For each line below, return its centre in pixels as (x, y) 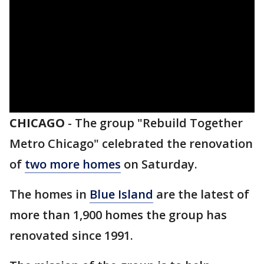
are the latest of (201, 194)
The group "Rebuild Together (159, 123)
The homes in (49, 194)
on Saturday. (159, 164)
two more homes (73, 164)
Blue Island (121, 194)
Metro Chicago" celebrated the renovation (131, 143)
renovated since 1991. (71, 235)
